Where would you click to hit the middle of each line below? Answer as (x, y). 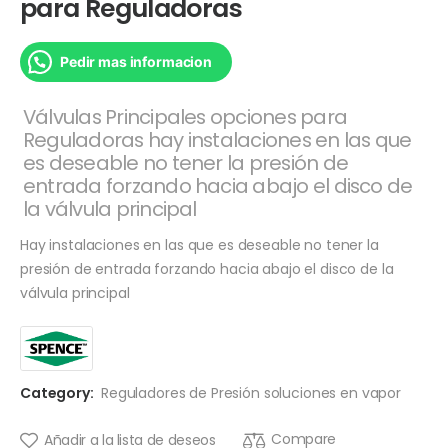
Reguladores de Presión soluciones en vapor (251, 393)
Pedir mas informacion (136, 62)
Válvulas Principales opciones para (185, 116)
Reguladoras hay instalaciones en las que (217, 139)
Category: (57, 393)
